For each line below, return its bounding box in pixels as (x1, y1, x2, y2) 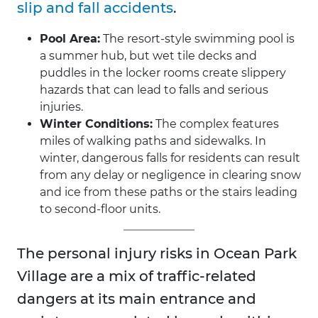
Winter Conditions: (40, 117, 153, 131)
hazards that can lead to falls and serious (40, 83, 268, 97)
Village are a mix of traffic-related (17, 268, 256, 285)
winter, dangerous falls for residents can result (40, 151, 300, 165)
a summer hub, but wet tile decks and (40, 49, 257, 63)
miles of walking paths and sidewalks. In (40, 134, 266, 148)
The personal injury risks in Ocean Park (17, 245, 297, 263)
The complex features (153, 117, 279, 131)
